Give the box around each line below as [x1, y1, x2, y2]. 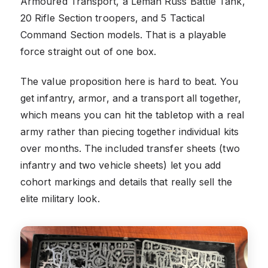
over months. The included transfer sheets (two [20, 142, 240, 154]
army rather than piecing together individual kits [20, 125, 239, 138]
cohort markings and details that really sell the [20, 175, 232, 188]
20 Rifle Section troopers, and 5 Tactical [20, 11, 205, 24]
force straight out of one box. [20, 45, 157, 57]
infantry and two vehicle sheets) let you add [20, 159, 221, 171]
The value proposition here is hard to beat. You [20, 75, 238, 87]
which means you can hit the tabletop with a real [20, 108, 244, 121]
